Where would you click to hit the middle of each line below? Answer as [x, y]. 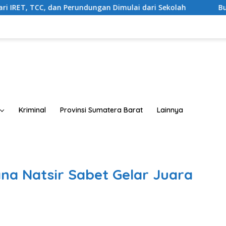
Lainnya [170, 110]
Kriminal [32, 110]
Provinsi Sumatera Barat [101, 110]
